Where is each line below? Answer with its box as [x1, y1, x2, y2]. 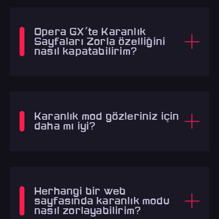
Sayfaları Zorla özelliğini [34, 35, 166, 47]
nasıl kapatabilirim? [34, 45, 137, 57]
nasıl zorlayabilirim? [34, 204, 141, 217]
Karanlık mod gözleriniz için [34, 110, 179, 122]
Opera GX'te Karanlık [34, 25, 146, 38]
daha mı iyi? [34, 120, 96, 132]
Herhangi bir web [34, 185, 126, 197]
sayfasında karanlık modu [34, 195, 170, 207]
